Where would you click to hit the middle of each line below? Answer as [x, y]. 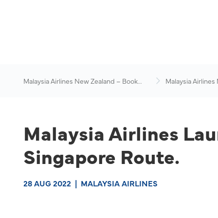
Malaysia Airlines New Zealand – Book [81, 81]
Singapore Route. [101, 156]
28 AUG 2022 [47, 183]
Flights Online [45, 91]
